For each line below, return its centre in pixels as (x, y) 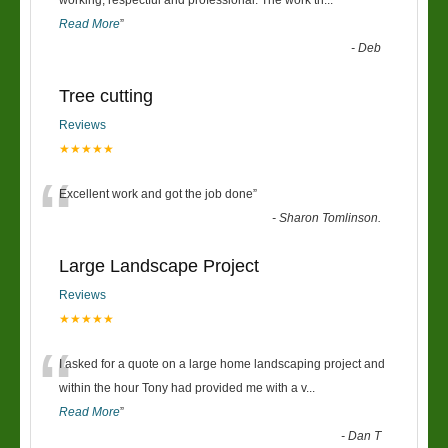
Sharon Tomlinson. (330, 218)
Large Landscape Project (159, 266)
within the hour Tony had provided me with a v (182, 388)
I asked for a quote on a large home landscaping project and (222, 364)
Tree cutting (106, 96)
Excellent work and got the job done (156, 194)
